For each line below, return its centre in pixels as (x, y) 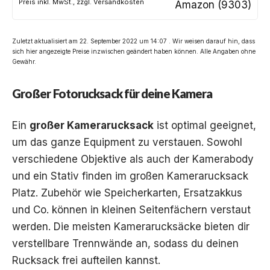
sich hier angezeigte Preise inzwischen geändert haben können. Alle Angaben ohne (134, 51)
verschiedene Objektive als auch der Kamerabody (133, 159)
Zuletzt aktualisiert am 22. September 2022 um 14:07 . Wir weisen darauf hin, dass (133, 41)
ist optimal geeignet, (205, 125)
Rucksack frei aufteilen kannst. (86, 260)
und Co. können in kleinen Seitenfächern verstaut (131, 209)
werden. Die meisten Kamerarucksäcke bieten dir (131, 226)
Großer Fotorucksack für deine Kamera (112, 93)
